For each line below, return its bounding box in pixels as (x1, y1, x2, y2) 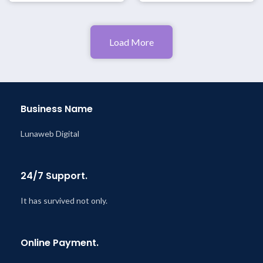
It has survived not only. (21, 195, 107, 205)
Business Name (21, 102, 93, 116)
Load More (109, 36, 154, 48)
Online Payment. (21, 235, 99, 249)
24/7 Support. (21, 168, 87, 183)
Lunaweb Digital (21, 128, 79, 139)
